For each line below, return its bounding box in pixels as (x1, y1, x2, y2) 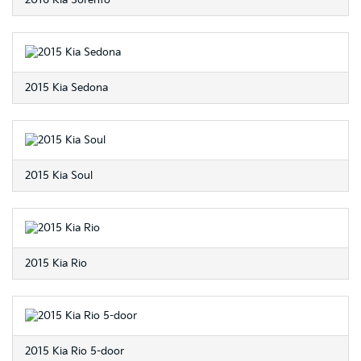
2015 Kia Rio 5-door (25, 345, 124, 358)
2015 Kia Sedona (25, 81, 108, 94)
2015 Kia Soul (25, 169, 93, 182)
